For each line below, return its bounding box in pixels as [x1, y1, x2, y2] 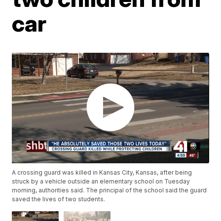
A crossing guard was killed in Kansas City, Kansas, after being [12, 169, 192, 177]
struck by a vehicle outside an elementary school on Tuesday [12, 178, 190, 185]
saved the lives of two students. [12, 195, 106, 203]
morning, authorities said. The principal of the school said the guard [12, 186, 207, 194]
